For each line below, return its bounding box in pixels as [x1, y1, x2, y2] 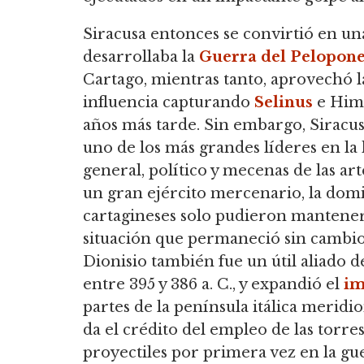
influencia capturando [83, 93, 254, 111]
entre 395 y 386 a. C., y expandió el [83, 275, 344, 293]
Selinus [254, 93, 313, 111]
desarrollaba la [83, 47, 199, 66]
